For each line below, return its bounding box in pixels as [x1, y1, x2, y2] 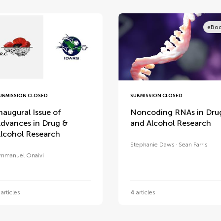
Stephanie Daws [130, 141, 174, 148]
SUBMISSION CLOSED [130, 93, 183, 99]
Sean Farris [178, 141, 207, 148]
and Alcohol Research [130, 118, 211, 128]
